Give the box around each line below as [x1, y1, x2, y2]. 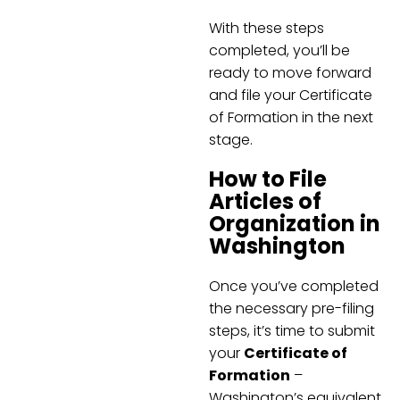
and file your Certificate [209, 84, 372, 105]
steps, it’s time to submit [209, 321, 375, 342]
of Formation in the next [209, 106, 373, 128]
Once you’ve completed [209, 276, 379, 297]
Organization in [209, 209, 380, 239]
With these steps [209, 17, 324, 38]
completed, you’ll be [209, 39, 350, 61]
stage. [209, 129, 253, 150]
